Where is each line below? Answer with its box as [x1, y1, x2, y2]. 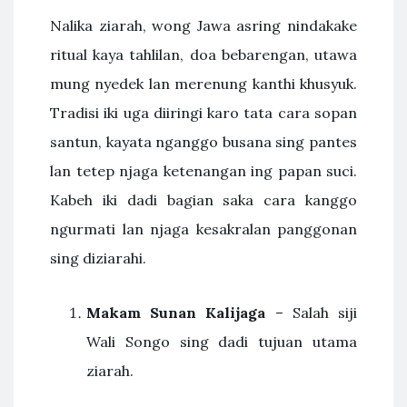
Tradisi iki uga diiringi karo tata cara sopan [50, 104, 357, 122]
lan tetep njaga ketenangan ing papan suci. [50, 162, 357, 180]
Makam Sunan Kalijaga [86, 303, 266, 322]
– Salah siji [265, 303, 358, 322]
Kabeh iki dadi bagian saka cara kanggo [50, 191, 357, 209]
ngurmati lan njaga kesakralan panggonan [50, 220, 357, 238]
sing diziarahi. [50, 249, 146, 267]
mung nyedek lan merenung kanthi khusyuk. [50, 74, 357, 93]
